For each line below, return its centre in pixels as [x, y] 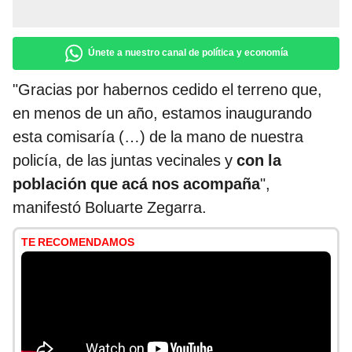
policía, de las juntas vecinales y [123, 161]
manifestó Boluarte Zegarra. [110, 208]
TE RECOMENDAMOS [78, 242]
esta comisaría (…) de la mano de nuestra [158, 137]
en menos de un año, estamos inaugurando [162, 114]
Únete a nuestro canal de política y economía [188, 53]
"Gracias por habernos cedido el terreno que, [167, 90]
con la [257, 161]
